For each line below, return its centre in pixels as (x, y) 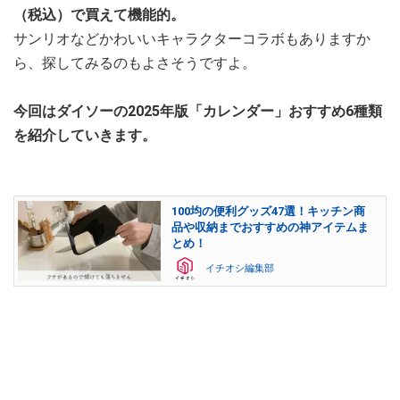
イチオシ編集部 (240, 269)
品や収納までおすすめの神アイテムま (270, 228)
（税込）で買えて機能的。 (99, 15)
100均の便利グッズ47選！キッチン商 (268, 212)
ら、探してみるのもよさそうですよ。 (135, 63)
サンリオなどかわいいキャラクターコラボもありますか (192, 39)
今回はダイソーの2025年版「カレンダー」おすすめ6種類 (198, 112)
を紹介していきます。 (85, 136)
